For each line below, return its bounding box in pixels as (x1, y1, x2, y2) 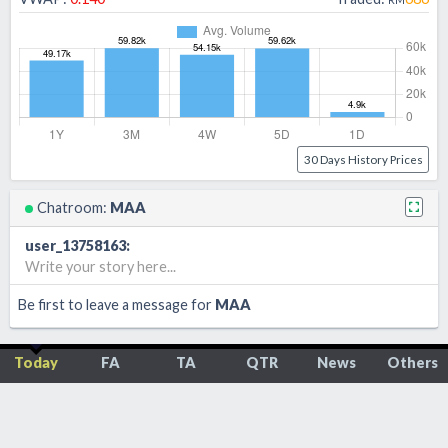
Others (386, 353, 438, 371)
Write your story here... (25, 257, 177, 275)
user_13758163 (25, 236, 127, 254)
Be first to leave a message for (17, 295, 215, 313)
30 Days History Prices (303, 152, 423, 166)
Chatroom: (36, 199, 110, 217)
